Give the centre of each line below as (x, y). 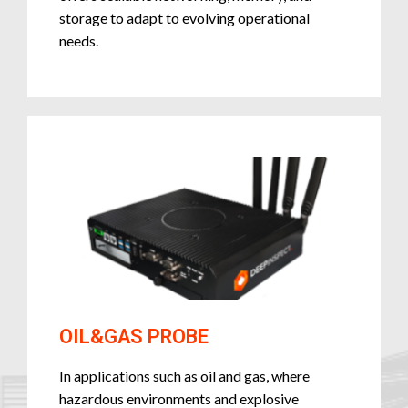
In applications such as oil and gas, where (184, 376)
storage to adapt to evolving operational (184, 18)
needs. (79, 41)
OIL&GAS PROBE (134, 337)
